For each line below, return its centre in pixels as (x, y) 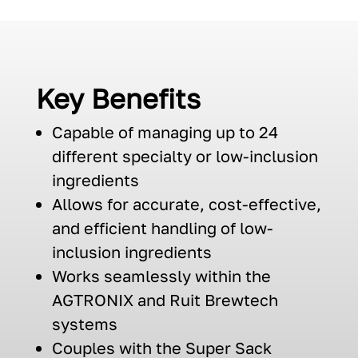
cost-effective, (265, 204)
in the (249, 276)
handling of (191, 228)
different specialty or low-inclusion (185, 156)
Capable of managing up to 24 (165, 132)
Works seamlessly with (139, 276)
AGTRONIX (92, 300)
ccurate (170, 204)
